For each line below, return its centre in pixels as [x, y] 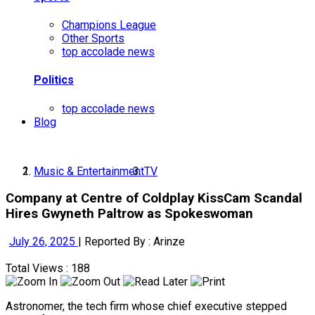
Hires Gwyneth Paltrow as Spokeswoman [129, 214]
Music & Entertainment [89, 171]
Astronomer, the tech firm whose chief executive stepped [146, 306]
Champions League [109, 25]
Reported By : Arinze [135, 241]
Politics [54, 80]
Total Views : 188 [48, 268]
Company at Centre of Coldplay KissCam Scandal [154, 199]
